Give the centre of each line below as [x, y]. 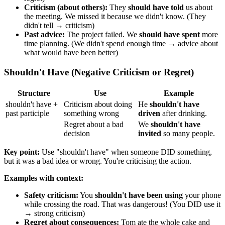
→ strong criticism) [54, 213]
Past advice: [44, 35]
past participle [27, 113]
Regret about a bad [94, 124]
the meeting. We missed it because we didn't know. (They [115, 17]
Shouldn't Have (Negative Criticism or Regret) [99, 72]
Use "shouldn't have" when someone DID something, [126, 152]
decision [77, 133]
